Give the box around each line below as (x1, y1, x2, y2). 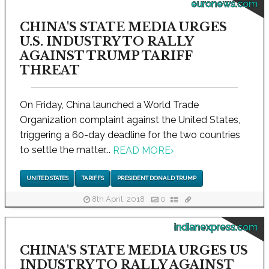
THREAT (20, 62, 80, 77)
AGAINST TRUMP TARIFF (20, 48, 192, 63)
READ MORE (113, 145, 171, 157)
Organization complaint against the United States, (20, 113, 240, 125)
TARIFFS (81, 175, 104, 182)
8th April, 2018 (89, 195, 147, 204)
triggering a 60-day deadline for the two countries (20, 128, 240, 141)
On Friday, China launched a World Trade (20, 98, 199, 110)
